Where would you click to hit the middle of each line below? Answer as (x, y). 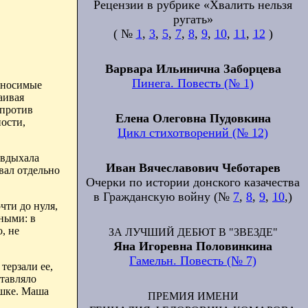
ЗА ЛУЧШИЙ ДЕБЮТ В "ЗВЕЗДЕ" (193, 232)
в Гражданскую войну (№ (163, 197)
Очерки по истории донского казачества (193, 182)
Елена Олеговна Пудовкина (193, 118)
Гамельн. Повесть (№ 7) (193, 261)
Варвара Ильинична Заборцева (193, 69)
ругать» (193, 19)
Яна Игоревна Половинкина (193, 246)
